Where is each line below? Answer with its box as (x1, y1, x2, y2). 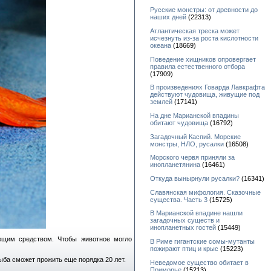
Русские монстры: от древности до (150, 6, 258, 14)
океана (150, 41, 171, 49)
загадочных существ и (150, 217, 220, 224)
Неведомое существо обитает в (150, 258, 249, 266)
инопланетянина (150, 161, 200, 169)
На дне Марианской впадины (150, 111, 239, 119)
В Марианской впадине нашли (150, 209, 243, 217)
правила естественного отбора (150, 62, 245, 70)
